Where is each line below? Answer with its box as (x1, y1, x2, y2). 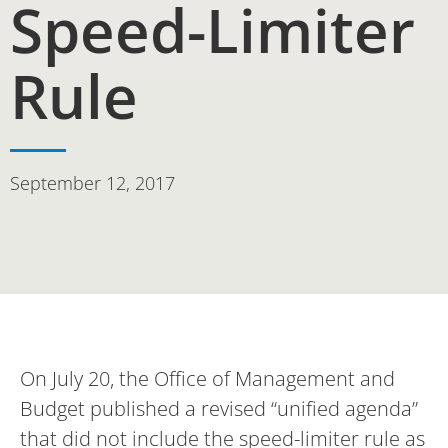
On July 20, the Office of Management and (20, 364, 395, 392)
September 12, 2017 (10, 170, 175, 195)
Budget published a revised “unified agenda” (20, 394, 418, 422)
